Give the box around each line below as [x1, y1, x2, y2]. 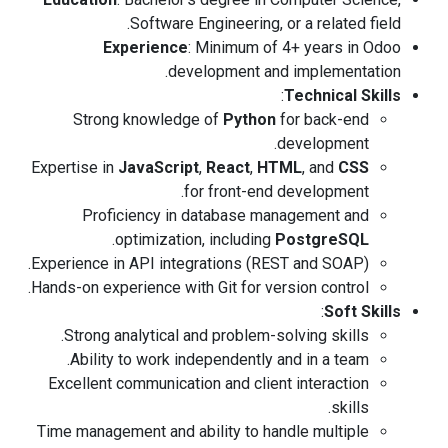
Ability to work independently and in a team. [70, 350, 369, 369]
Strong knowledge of [73, 110, 223, 129]
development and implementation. [168, 62, 401, 81]
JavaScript [118, 158, 199, 177]
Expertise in [31, 158, 118, 177]
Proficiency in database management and [82, 206, 369, 225]
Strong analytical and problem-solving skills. [64, 326, 369, 345]
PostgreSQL [275, 230, 369, 249]
